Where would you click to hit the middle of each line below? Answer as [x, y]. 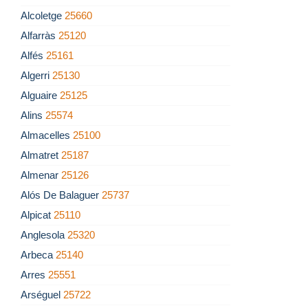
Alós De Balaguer [61, 195]
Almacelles [47, 135]
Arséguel [42, 295]
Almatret [41, 155]
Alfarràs [40, 36]
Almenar [41, 175]
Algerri [36, 76]
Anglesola [44, 235]
